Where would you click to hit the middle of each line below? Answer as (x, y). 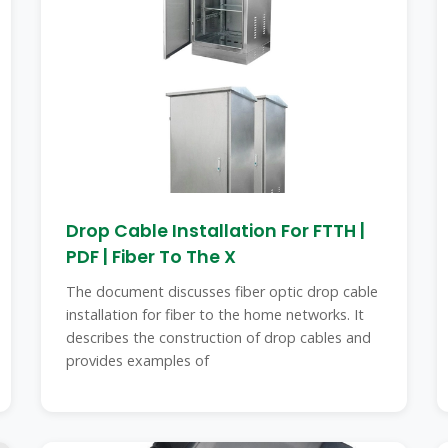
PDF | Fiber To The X (150, 257)
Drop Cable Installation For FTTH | (215, 231)
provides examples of (137, 360)
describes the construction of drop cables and (218, 337)
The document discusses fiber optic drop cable (221, 291)
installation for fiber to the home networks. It (214, 314)
